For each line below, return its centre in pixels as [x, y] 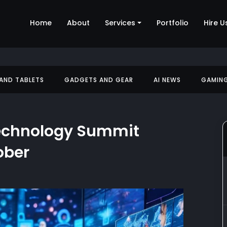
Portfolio [173, 23]
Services [120, 23]
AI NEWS [167, 80]
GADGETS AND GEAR [99, 80]
